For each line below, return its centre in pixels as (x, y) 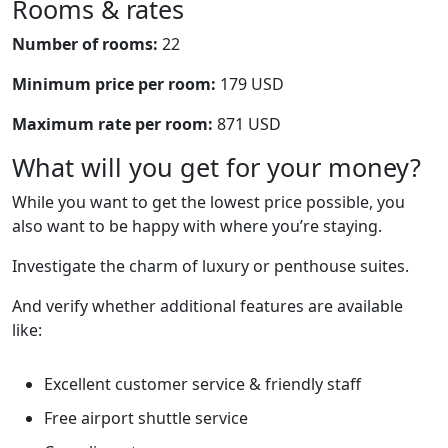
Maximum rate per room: (112, 123)
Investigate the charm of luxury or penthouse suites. (210, 265)
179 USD (250, 83)
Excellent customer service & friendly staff (202, 383)
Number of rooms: (85, 43)
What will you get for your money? (216, 166)
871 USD (247, 123)
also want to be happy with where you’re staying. (197, 225)
